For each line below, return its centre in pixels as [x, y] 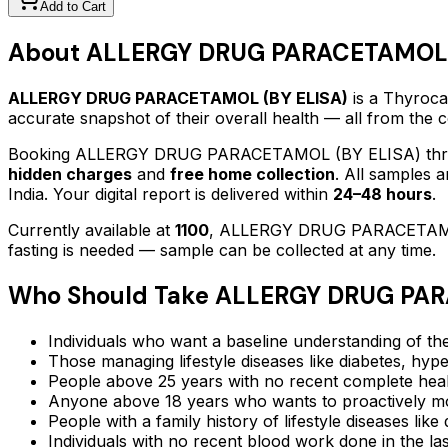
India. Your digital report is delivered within [170, 194]
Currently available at [91, 230]
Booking [41, 154]
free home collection [252, 174]
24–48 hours [382, 194]
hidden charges [70, 174]
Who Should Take [111, 296]
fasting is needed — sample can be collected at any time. [222, 250]
